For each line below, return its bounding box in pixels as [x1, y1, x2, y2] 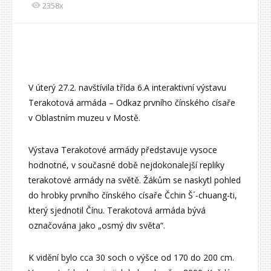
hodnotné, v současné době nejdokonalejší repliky [28, 159, 225, 171]
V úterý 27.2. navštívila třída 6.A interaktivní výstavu [28, 82, 227, 94]
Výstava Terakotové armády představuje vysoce [28, 144, 218, 156]
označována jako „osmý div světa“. [28, 220, 166, 232]
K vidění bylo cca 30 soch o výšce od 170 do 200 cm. [28, 252, 235, 264]
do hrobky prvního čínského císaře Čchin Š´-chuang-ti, [28, 189, 238, 201]
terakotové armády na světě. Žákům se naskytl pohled [28, 174, 241, 186]
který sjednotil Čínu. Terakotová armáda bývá [28, 204, 206, 217]
